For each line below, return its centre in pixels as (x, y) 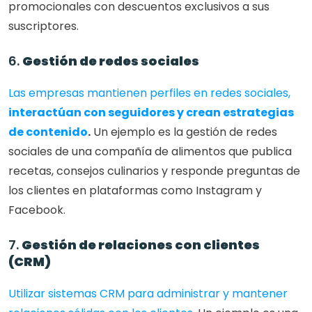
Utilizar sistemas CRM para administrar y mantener (148, 294)
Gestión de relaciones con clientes (141, 245)
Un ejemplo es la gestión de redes (184, 132)
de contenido (48, 132)
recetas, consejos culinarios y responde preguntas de (154, 171)
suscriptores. (44, 26)
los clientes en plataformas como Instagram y (135, 191)
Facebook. (37, 210)
